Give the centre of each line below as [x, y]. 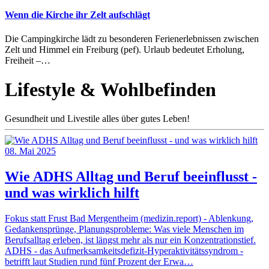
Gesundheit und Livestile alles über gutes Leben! [97, 119]
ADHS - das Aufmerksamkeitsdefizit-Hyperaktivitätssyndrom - [124, 251]
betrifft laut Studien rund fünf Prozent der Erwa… [99, 262]
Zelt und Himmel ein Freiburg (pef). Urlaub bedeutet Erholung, [125, 49]
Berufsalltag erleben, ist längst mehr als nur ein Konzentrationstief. [130, 240]
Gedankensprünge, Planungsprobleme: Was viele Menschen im [124, 229]
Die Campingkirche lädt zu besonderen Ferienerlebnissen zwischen [132, 38]
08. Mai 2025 [30, 151]
